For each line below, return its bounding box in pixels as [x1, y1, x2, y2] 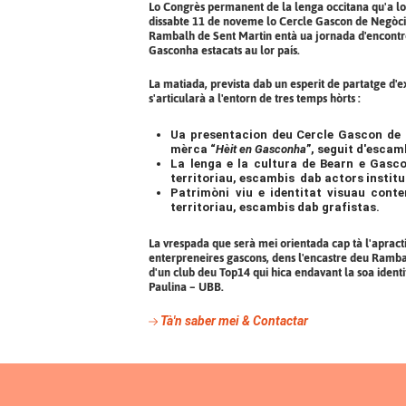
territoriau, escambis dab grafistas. [170, 199, 381, 214]
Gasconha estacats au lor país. [149, 43, 301, 58]
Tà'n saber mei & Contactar [158, 313, 309, 328]
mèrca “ [170, 141, 217, 156]
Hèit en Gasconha [216, 141, 307, 156]
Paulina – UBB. [149, 279, 225, 294]
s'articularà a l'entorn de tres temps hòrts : [149, 91, 362, 105]
